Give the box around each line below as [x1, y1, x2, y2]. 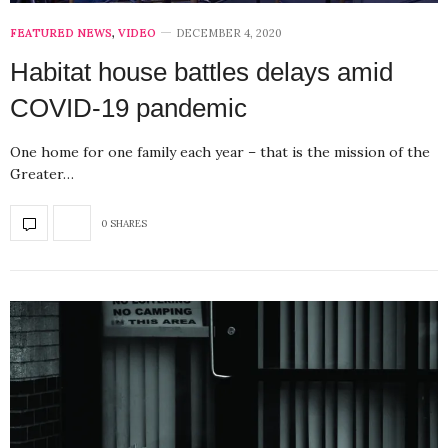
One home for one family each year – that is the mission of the [10, 143, 430, 162]
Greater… [10, 165, 74, 184]
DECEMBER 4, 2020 [176, 26, 282, 41]
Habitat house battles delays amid [10, 57, 393, 88]
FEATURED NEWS [10, 26, 112, 41]
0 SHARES [101, 216, 147, 230]
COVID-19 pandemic [10, 93, 247, 124]
